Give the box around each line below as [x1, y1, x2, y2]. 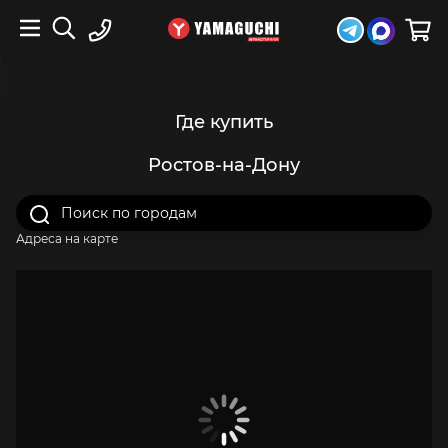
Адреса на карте [16, 230, 118, 246]
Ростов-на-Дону [148, 153, 300, 176]
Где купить [175, 110, 273, 133]
